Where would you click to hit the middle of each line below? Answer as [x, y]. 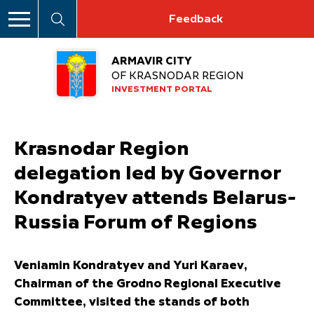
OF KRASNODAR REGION [178, 76]
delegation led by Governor [148, 173]
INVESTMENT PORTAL [162, 90]
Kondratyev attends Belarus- [155, 198]
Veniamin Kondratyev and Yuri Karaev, [131, 266]
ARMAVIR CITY [152, 62]
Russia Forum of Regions [136, 223]
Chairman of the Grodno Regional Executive [148, 284]
